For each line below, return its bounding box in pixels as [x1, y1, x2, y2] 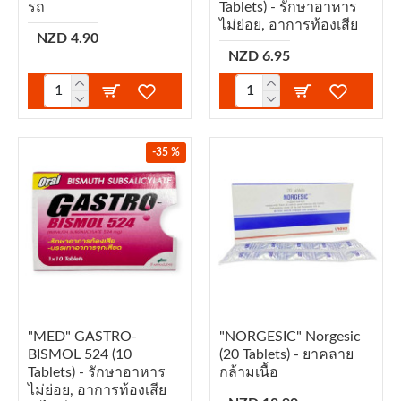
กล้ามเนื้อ [218, 364, 278, 380]
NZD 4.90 [37, 30, 98, 46]
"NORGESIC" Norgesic [218, 328, 361, 344]
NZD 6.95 [227, 48, 290, 64]
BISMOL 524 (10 [28, 346, 132, 362]
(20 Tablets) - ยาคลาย [218, 346, 354, 362]
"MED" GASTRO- [28, 328, 137, 344]
